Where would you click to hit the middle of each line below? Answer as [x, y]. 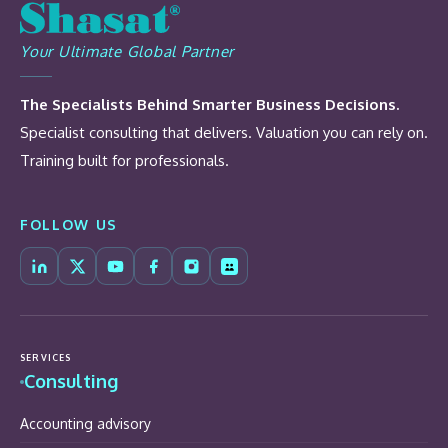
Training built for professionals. [124, 161]
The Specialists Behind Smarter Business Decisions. [209, 105]
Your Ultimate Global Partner [127, 51]
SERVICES [46, 358]
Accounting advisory [85, 424]
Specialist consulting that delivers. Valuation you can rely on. [224, 133]
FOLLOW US [69, 225]
